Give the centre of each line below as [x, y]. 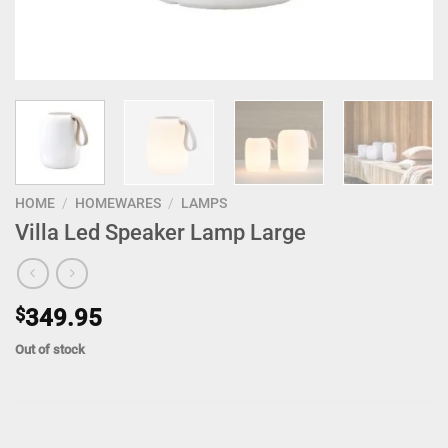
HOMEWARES [118, 202]
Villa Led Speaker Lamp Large [160, 231]
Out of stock [50, 349]
